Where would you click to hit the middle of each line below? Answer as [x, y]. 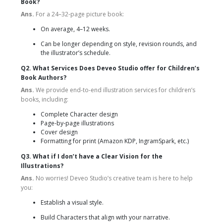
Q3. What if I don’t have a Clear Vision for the [92, 156]
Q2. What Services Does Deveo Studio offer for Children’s [110, 68]
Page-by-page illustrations [77, 123]
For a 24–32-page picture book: [79, 14]
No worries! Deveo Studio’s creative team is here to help [114, 178]
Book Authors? [44, 77]
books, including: [45, 99]
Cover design [59, 132]
